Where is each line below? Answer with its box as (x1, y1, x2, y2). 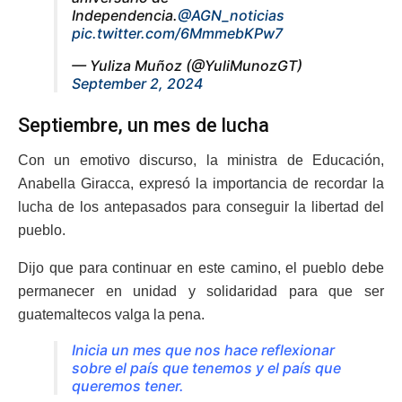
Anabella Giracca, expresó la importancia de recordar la (18, 175, 384, 191)
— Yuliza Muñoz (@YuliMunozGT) (72, 57, 302, 75)
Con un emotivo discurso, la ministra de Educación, (18, 152, 384, 168)
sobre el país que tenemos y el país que (72, 358, 341, 377)
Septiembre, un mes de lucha (18, 114, 269, 137)
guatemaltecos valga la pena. (18, 306, 205, 322)
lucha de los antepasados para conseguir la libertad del (18, 198, 384, 214)
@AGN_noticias (178, 6, 284, 25)
